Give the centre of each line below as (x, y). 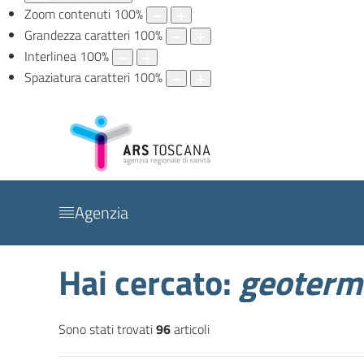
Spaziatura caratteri (77, 78)
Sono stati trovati (107, 329)
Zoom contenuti (67, 14)
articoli (190, 329)
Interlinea (50, 56)
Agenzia (102, 213)
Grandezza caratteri (77, 35)
